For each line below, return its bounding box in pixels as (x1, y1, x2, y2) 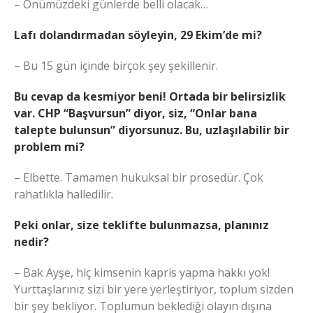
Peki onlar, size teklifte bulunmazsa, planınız (14, 217, 269, 233)
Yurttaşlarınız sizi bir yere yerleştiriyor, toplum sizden (14, 282, 293, 298)
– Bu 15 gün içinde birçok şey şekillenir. (14, 58, 218, 74)
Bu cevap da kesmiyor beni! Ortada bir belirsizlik (14, 89, 286, 105)
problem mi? (14, 139, 85, 155)
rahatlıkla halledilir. (14, 187, 113, 203)
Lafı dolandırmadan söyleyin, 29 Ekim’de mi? (14, 27, 262, 43)
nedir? (14, 234, 49, 250)
